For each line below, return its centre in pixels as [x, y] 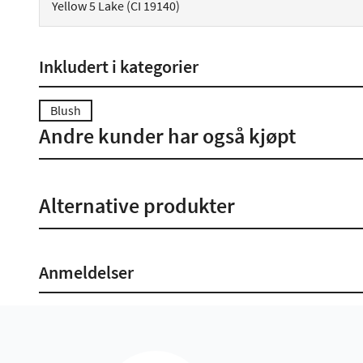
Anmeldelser [86, 272]
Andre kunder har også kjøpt [167, 136]
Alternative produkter [137, 205]
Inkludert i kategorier [119, 66]
